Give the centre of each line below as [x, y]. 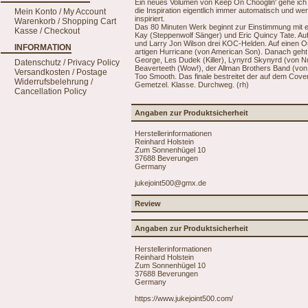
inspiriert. [150, 18]
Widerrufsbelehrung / [54, 82]
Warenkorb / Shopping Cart [65, 21]
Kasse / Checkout [47, 31]
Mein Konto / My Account [60, 12]
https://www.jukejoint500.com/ [184, 298]
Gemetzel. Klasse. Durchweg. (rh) [192, 84]
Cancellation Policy [51, 91]
